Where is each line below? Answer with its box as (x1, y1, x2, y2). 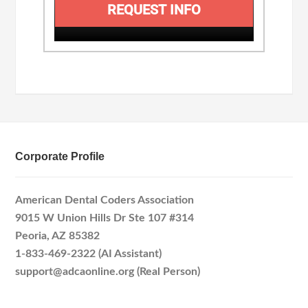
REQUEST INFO (107, 1, 201, 18)
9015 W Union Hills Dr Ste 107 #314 (15, 212, 195, 223)
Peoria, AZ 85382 (15, 230, 100, 241)
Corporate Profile (15, 151, 105, 162)
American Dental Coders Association (15, 195, 195, 206)
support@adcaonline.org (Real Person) (15, 266, 201, 277)
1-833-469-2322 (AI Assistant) (15, 248, 162, 259)
